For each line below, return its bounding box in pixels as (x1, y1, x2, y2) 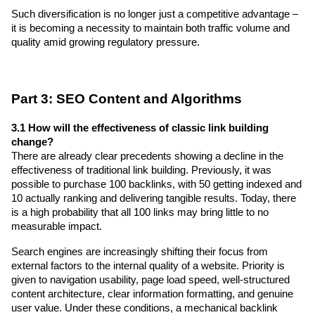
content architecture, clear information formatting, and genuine (11, 288, 293, 300)
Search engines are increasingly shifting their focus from (11, 245, 268, 257)
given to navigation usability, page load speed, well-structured (11, 274, 290, 285)
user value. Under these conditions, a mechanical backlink (11, 302, 278, 314)
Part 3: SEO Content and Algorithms (11, 91, 242, 106)
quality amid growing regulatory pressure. (11, 36, 200, 48)
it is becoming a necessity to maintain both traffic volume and (11, 22, 290, 34)
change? (11, 136, 53, 148)
